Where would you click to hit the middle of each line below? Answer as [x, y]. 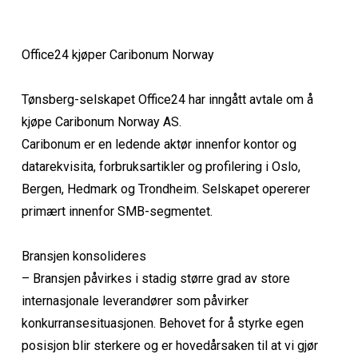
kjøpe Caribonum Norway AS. [101, 121]
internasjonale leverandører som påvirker [135, 300]
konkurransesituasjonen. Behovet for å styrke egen [162, 323]
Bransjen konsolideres [84, 256]
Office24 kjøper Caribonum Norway [117, 54]
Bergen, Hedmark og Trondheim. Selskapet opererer [165, 189]
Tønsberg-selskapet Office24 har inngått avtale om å [167, 99]
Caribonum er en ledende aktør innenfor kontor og [159, 144]
